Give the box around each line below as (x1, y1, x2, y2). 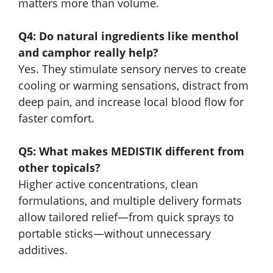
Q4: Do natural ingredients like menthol (18, 28, 239, 43)
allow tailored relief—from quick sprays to (18, 209, 234, 224)
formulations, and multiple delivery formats (18, 193, 242, 208)
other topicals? (18, 160, 101, 175)
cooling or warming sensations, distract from (18, 77, 249, 93)
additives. (18, 242, 68, 257)
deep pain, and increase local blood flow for (18, 94, 244, 109)
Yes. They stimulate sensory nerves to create (18, 61, 246, 76)
